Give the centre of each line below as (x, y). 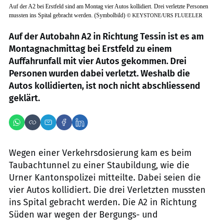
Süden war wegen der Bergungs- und (83, 215)
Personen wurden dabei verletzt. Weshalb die (99, 74)
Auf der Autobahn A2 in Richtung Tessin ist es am (106, 37)
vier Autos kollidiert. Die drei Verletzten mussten (107, 190)
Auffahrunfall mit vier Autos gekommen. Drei (98, 61)
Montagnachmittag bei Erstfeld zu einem (90, 49)
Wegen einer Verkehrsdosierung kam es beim (100, 153)
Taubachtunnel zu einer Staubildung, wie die (99, 165)
